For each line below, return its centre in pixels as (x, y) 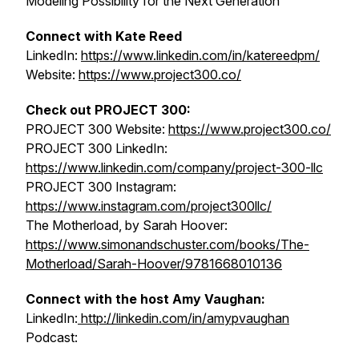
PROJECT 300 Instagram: (101, 187)
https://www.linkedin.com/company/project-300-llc (174, 167)
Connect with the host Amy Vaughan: (145, 299)
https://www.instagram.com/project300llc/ (149, 206)
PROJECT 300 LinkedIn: (97, 148)
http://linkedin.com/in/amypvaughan (184, 318)
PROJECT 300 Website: (97, 129)
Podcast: (52, 337)
